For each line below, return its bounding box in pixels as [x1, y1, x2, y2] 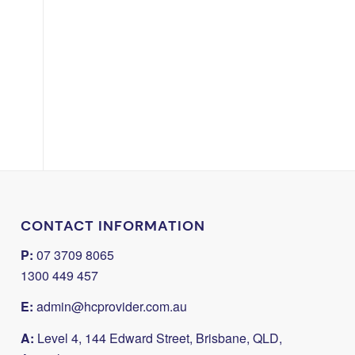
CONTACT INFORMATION [21, 217, 206, 235]
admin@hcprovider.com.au [36, 297, 188, 316]
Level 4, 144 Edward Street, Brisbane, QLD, [34, 328, 283, 347]
